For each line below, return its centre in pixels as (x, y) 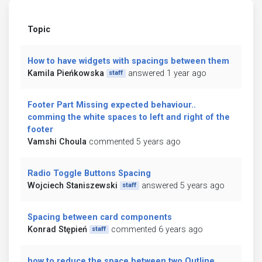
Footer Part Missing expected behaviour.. (112, 105)
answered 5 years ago (183, 185)
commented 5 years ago (135, 142)
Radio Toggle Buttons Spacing (89, 173)
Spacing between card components (100, 217)
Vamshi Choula (57, 142)
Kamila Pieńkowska (66, 73)
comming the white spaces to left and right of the (129, 117)
